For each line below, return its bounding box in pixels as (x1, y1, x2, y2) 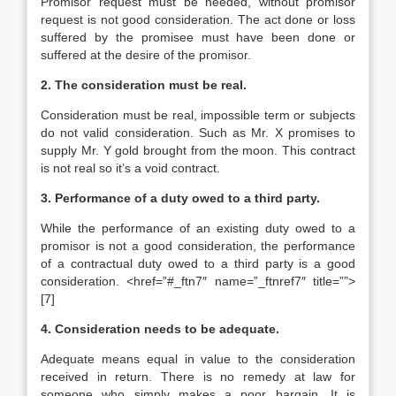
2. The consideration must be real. (41, 78, 247, 92)
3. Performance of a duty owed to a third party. (41, 191, 320, 205)
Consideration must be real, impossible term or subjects (41, 108, 355, 122)
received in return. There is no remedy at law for (41, 369, 355, 384)
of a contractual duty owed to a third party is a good (41, 256, 355, 270)
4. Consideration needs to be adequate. (41, 322, 279, 336)
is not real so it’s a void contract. (41, 161, 220, 175)
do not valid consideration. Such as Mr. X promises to (41, 126, 355, 140)
